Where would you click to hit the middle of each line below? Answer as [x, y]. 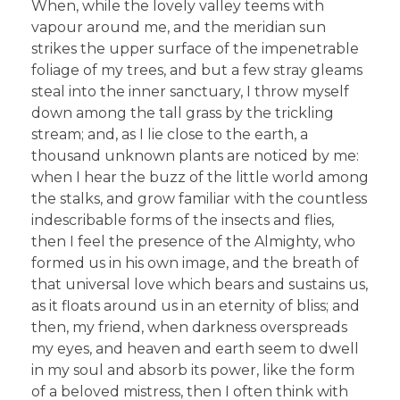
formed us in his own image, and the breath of [195, 263]
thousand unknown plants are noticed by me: [195, 156]
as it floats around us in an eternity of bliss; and [196, 306]
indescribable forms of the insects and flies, [183, 221]
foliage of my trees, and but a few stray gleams [197, 71]
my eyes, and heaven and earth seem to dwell [195, 349]
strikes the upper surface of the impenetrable [195, 49]
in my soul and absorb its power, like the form [193, 371]
